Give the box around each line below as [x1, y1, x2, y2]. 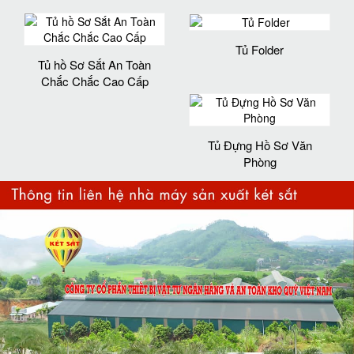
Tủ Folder [235, 41, 284, 58]
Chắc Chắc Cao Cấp [40, 72, 149, 89]
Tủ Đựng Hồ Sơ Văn [207, 137, 312, 154]
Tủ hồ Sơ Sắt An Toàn [38, 55, 151, 73]
